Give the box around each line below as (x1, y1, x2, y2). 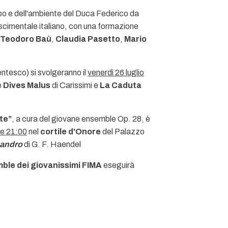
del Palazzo (101, 127, 145, 136)
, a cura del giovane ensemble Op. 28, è (12, 115, 150, 123)
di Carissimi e (50, 81, 100, 90)
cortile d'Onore (40, 127, 101, 136)
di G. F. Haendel (22, 140, 81, 149)
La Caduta (100, 81, 141, 90)
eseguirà (102, 161, 134, 169)
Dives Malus (3, 81, 50, 90)
